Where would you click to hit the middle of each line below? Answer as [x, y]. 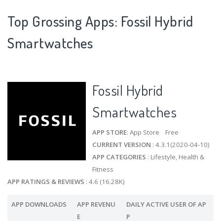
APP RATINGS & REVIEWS [46, 181]
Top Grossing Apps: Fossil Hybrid [100, 21]
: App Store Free [153, 132]
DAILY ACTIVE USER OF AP [166, 204]
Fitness [103, 169]
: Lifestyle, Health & [175, 157]
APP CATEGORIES [119, 157]
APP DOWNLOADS [39, 204]
